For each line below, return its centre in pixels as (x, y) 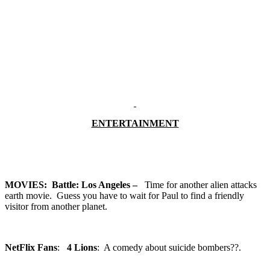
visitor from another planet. (56, 206)
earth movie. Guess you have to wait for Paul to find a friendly (124, 195)
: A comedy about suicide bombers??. (169, 247)
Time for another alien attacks (201, 184)
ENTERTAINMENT (135, 123)
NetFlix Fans (31, 247)
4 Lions (82, 247)
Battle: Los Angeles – (98, 184)
